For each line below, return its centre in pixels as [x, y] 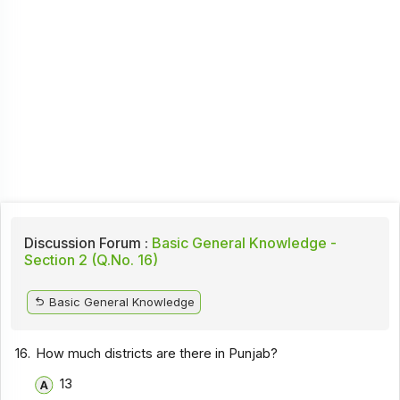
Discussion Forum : [86, 242]
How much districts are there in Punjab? [157, 353]
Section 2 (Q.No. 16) [91, 259]
